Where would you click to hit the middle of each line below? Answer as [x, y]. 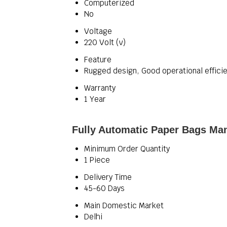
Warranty [100, 88]
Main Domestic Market [124, 205]
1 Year [95, 99]
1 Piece [97, 160]
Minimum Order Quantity [127, 149]
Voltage [98, 31]
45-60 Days [104, 188]
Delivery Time [108, 177]
